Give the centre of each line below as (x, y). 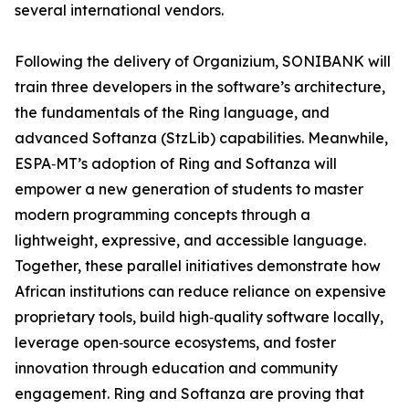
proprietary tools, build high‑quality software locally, (199, 317)
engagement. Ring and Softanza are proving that (189, 394)
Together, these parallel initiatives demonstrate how (198, 266)
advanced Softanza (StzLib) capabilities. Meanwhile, (201, 138)
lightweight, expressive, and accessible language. (190, 241)
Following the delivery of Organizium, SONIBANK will (203, 62)
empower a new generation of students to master (189, 189)
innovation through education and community (176, 368)
